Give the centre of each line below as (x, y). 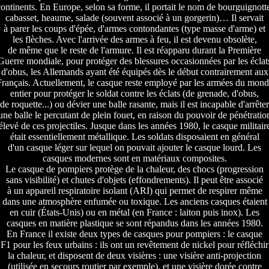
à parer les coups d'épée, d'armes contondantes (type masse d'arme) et (134, 29)
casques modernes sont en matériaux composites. (134, 159)
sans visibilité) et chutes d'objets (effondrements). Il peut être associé (134, 180)
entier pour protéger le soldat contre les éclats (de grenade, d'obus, (134, 94)
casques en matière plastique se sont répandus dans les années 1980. (134, 223)
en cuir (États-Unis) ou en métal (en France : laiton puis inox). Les (134, 213)
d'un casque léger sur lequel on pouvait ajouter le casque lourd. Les (134, 148)
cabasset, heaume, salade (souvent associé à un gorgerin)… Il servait (134, 18)
